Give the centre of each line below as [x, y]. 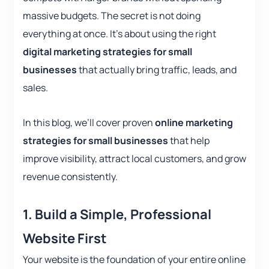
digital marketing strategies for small [107, 52]
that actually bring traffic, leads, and [157, 70]
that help [189, 141]
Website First [65, 239]
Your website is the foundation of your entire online [134, 260]
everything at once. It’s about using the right [119, 34]
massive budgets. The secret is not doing [112, 16]
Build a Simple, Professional [122, 215]
